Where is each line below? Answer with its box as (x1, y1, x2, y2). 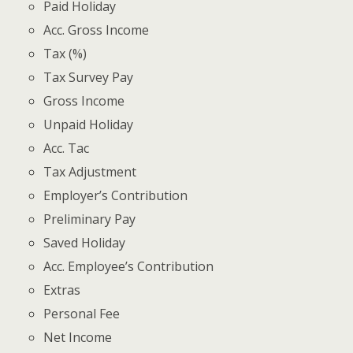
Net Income (43, 329, 113, 347)
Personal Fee (43, 305, 121, 323)
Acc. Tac (43, 139, 90, 158)
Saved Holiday (43, 234, 126, 252)
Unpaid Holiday (43, 116, 134, 134)
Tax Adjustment (43, 163, 137, 181)
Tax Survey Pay (43, 69, 134, 87)
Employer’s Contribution (43, 187, 188, 205)
